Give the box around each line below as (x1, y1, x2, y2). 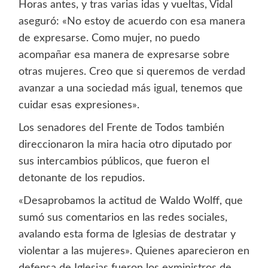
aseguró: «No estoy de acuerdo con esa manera (18, 16, 245, 28)
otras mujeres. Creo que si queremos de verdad (18, 66, 245, 78)
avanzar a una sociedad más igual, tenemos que (18, 83, 243, 95)
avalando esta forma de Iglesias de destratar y (18, 229, 236, 240)
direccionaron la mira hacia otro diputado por (18, 139, 232, 151)
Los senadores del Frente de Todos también (18, 123, 224, 134)
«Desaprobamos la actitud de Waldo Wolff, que (18, 196, 243, 207)
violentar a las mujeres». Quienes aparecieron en (18, 246, 249, 257)
